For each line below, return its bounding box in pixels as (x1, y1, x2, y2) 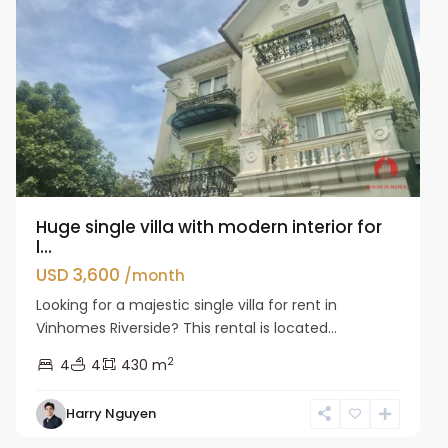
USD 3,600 (36, 262, 125, 287)
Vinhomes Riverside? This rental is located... (36, 317, 338, 338)
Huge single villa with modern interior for (36, 214, 383, 239)
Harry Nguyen (66, 403, 157, 423)
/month (124, 264, 186, 286)
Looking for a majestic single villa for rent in (36, 294, 338, 315)
